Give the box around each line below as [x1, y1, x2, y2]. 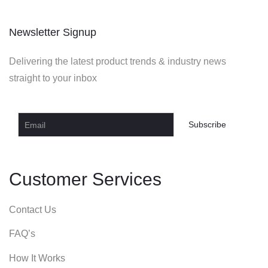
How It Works [9, 252, 65, 263]
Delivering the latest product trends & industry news [9, 56, 226, 67]
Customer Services [9, 169, 162, 190]
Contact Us [9, 204, 56, 215]
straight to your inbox [9, 73, 97, 84]
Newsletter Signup [9, 26, 96, 39]
